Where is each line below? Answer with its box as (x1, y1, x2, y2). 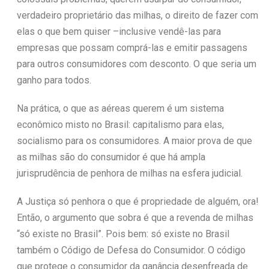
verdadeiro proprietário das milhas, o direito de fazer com (16, 9, 258, 21)
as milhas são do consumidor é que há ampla (16, 151, 205, 163)
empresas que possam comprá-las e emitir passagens (16, 41, 247, 53)
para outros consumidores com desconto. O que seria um (16, 58, 256, 70)
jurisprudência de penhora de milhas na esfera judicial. (16, 167, 243, 179)
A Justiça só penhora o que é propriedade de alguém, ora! (16, 195, 259, 207)
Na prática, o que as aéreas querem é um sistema (16, 102, 224, 114)
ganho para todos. (16, 74, 91, 86)
